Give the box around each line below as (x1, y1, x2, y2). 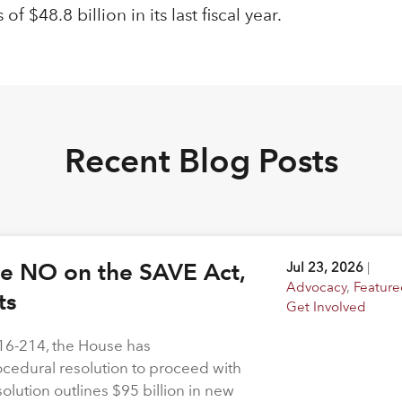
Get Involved (286, 297, 367, 315)
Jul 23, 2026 (286, 258, 364, 275)
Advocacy (286, 277, 347, 295)
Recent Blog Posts (64, 140, 338, 181)
